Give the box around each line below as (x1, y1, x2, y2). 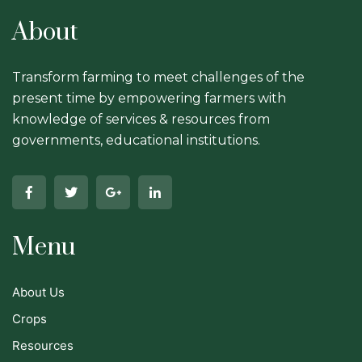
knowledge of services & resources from (12, 111, 270, 127)
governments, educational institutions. (12, 132, 260, 148)
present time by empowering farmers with (12, 90, 286, 106)
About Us (12, 284, 65, 300)
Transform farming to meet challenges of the (12, 69, 305, 85)
